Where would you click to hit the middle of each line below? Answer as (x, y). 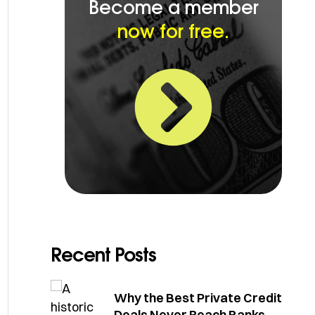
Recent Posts (103, 255)
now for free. (173, 32)
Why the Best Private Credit (198, 297)
